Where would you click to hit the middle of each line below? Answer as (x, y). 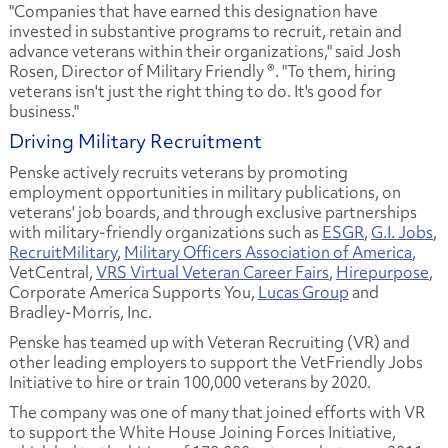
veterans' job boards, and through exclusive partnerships (212, 211)
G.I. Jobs (401, 231)
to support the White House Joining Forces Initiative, (202, 431)
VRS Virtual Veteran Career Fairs (212, 271)
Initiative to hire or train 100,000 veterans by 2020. (189, 381)
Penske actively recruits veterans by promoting (178, 171)
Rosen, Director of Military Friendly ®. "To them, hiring (202, 70)
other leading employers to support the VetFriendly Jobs (215, 361)
